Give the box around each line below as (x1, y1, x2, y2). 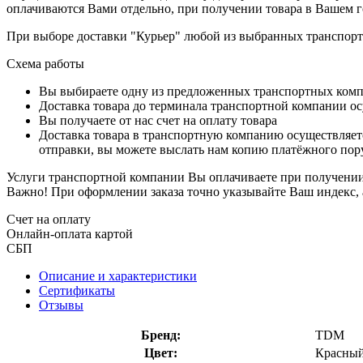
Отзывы (39, 297, 83, 312)
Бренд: (140, 327, 181, 342)
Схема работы (6, 56, 84, 70)
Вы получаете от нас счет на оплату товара (39, 113, 277, 127)
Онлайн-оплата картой (6, 226, 133, 241)
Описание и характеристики (39, 268, 197, 283)
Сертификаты (39, 283, 115, 297)
